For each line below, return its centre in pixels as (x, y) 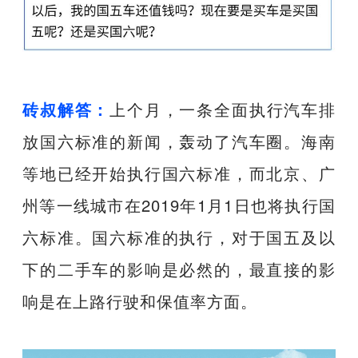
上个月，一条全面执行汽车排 (223, 109)
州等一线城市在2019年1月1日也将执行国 (179, 205)
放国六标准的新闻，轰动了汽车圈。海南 (179, 141)
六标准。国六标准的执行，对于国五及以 (179, 237)
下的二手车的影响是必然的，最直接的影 (179, 268)
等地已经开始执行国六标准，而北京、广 (179, 173)
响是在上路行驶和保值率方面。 (140, 300)
